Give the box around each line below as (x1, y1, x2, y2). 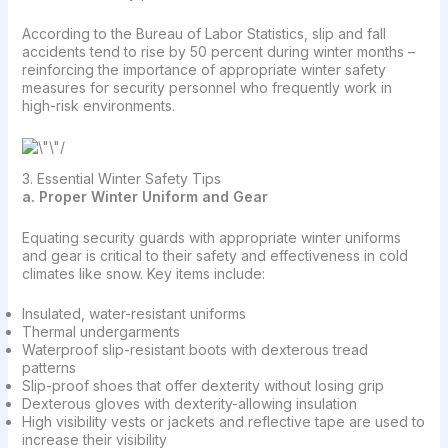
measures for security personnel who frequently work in (21, 78, 392, 96)
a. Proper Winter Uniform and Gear (21, 188, 268, 206)
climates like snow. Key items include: (21, 264, 265, 282)
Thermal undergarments (21, 323, 180, 341)
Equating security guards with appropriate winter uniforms (21, 228, 401, 246)
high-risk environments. (21, 96, 175, 114)
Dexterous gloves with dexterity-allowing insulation (21, 395, 357, 413)
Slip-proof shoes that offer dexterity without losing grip (21, 377, 388, 395)
